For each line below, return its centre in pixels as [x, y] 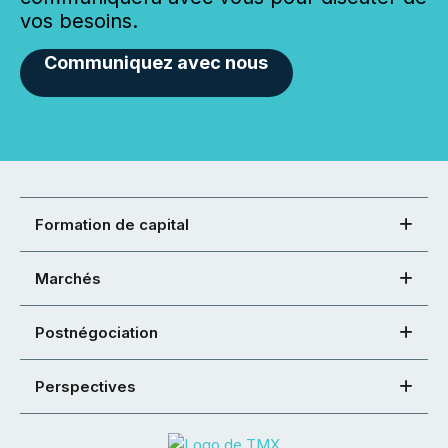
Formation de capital [112, 224]
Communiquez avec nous [156, 62]
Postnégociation [96, 332]
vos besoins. [79, 20]
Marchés [68, 278]
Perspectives [85, 386]
